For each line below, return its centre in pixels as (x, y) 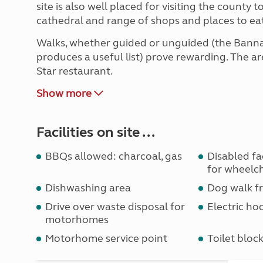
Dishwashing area (88, 188)
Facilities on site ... (96, 132)
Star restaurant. (75, 71)
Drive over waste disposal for (115, 207)
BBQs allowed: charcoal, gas (114, 156)
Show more (65, 93)
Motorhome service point (106, 238)
